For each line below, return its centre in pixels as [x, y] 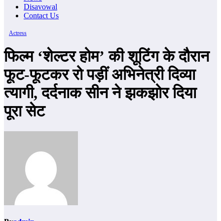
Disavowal [40, 7]
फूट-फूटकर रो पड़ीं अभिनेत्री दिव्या [100, 75]
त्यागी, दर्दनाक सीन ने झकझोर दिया [100, 93]
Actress [18, 33]
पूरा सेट [24, 111]
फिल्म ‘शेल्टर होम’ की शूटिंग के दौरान [107, 56]
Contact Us [41, 16]
